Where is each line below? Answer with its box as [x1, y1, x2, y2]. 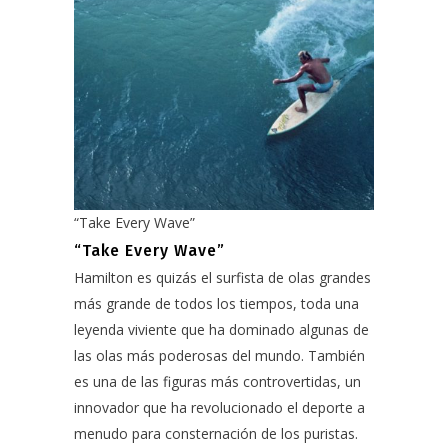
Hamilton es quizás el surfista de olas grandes [74, 268, 371, 287]
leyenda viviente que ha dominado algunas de [74, 320, 369, 339]
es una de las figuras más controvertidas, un [74, 372, 361, 391]
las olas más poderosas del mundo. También [74, 346, 365, 365]
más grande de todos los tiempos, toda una [74, 294, 359, 313]
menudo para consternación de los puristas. [74, 424, 362, 443]
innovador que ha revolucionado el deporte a [74, 398, 365, 417]
